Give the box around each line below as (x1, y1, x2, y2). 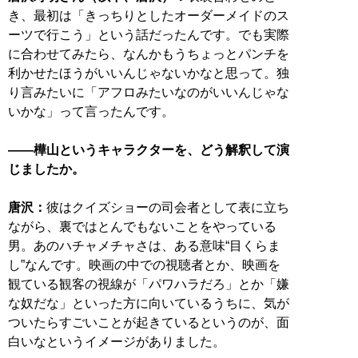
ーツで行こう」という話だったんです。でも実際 (8, 27, 289, 42)
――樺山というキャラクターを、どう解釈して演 (8, 142, 289, 157)
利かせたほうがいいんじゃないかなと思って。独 (8, 66, 289, 80)
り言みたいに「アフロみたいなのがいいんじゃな (8, 85, 289, 99)
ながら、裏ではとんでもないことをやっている (8, 219, 276, 233)
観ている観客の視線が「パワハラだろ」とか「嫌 (8, 276, 289, 291)
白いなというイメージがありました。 (8, 334, 225, 348)
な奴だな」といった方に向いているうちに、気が (8, 296, 289, 310)
